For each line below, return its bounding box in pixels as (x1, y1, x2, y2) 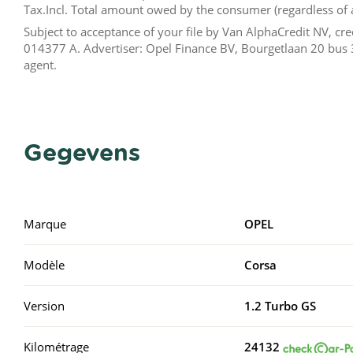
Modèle (24, 256, 65, 273)
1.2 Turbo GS (244, 297, 316, 314)
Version (24, 297, 65, 314)
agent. (24, 57, 57, 73)
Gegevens (24, 134, 140, 168)
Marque (24, 215, 66, 232)
